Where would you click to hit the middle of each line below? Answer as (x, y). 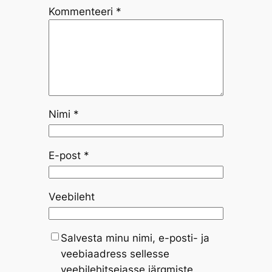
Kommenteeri (82, 12)
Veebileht (71, 196)
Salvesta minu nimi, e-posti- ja (135, 238)
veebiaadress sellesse (115, 253)
